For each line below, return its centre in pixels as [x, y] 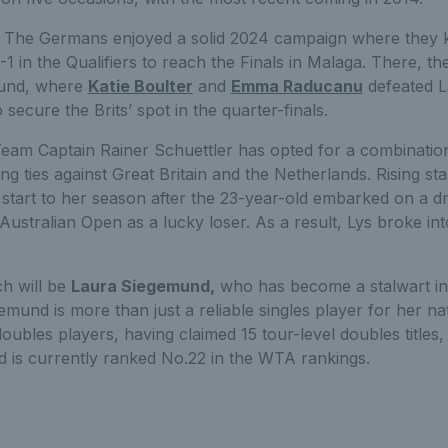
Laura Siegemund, [142, 285]
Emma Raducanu [296, 85]
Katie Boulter [140, 85]
